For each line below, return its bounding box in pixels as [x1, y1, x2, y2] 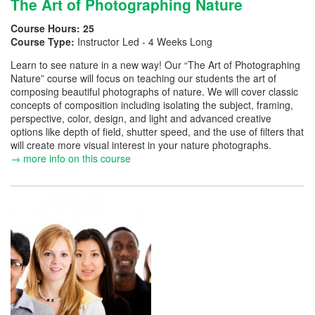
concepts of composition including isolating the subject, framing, [11, 98, 293, 112]
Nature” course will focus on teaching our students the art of [11, 71, 276, 85]
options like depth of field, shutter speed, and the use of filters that [11, 124, 304, 139]
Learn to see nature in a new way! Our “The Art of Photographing [11, 58, 300, 72]
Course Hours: [11, 21, 83, 35]
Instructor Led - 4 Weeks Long [77, 34, 212, 49]
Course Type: [11, 34, 77, 49]
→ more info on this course [11, 151, 131, 165]
